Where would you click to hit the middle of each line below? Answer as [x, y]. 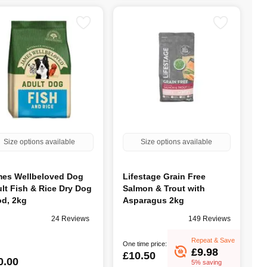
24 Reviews [70, 219]
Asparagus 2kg [153, 200]
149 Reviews [209, 219]
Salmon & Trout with [164, 188]
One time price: [145, 244]
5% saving [207, 262]
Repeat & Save [213, 240]
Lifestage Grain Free [164, 176]
